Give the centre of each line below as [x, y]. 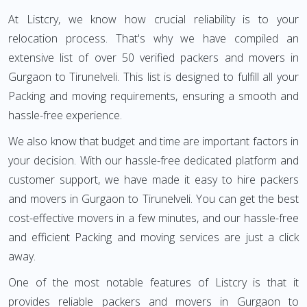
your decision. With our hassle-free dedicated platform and [153, 160]
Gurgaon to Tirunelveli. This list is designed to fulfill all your [153, 77]
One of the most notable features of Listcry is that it [153, 282]
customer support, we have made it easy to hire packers [153, 180]
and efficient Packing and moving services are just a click [153, 237]
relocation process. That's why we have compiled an [153, 38]
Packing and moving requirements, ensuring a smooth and [153, 96]
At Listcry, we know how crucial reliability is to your [153, 19]
